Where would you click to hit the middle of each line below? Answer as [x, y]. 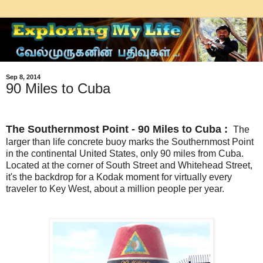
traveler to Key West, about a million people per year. [115, 189]
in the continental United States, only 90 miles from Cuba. [125, 154]
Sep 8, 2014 [23, 77]
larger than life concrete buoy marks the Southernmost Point [130, 142]
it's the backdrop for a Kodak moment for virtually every [119, 177]
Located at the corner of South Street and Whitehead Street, [129, 166]
